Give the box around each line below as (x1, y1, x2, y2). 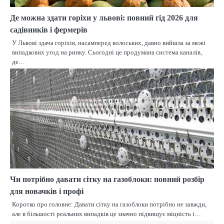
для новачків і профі (10, 187, 83, 196)
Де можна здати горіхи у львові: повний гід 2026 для (10, 13, 198, 22)
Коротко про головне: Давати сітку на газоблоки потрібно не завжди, (12, 200, 206, 208)
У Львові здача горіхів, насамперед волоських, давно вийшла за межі (12, 39, 205, 47)
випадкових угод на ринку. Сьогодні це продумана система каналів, (12, 48, 202, 56)
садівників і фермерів (10, 25, 87, 34)
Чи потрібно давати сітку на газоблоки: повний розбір (10, 175, 204, 184)
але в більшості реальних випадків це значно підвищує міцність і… (12, 210, 201, 218)
